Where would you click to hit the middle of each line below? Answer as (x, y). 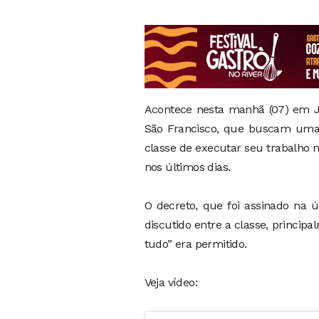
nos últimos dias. (187, 167)
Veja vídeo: (171, 282)
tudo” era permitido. (195, 244)
